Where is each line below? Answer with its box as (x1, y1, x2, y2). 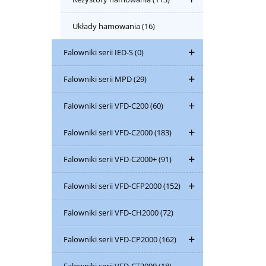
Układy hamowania (72, 21, 142, 31)
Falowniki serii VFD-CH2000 (64, 207, 160, 218)
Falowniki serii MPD (64, 74, 134, 84)
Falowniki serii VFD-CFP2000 (64, 180, 163, 191)
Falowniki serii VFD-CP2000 (64, 234, 159, 245)
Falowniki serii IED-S (64, 47, 135, 58)
